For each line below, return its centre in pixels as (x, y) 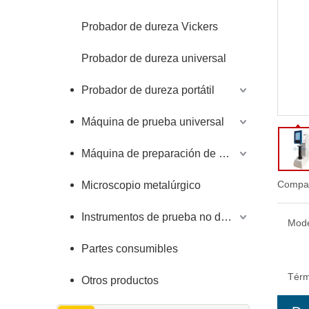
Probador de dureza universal (154, 58)
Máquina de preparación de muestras (224, 153)
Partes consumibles (130, 249)
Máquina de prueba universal (153, 122)
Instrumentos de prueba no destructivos (226, 217)
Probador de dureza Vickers (150, 27)
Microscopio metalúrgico (141, 185)
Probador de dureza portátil (148, 90)
